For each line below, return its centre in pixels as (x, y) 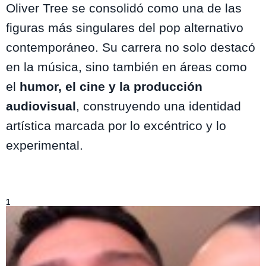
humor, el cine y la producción (111, 86)
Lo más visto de (35, 194)
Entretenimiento (91, 194)
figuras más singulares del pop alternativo (125, 27)
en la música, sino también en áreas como (126, 66)
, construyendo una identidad (159, 106)
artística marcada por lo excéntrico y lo (116, 125)
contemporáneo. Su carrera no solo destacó (131, 47)
